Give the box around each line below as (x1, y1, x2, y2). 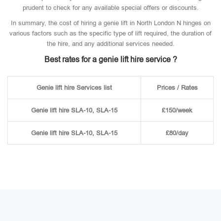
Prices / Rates (156, 84, 198, 91)
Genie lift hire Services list (37, 84, 112, 91)
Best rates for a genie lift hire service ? (44, 55, 177, 64)
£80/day (166, 129, 188, 137)
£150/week (162, 107, 192, 114)
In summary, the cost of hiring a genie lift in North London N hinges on (10, 19, 211, 27)
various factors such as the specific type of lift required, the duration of (9, 30, 212, 37)
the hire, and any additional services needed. (46, 40, 175, 47)
